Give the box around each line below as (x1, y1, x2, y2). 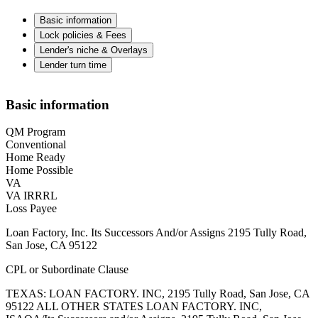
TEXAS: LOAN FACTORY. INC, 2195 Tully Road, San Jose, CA (6, 287, 309, 300)
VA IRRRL (6, 190, 57, 202)
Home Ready (6, 151, 65, 164)
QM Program (6, 126, 65, 138)
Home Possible (6, 164, 73, 177)
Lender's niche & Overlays (40, 45, 148, 56)
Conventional (6, 138, 66, 151)
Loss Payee (6, 202, 57, 215)
